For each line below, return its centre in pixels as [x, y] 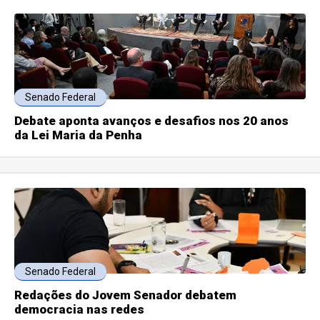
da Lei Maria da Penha [79, 135]
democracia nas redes [80, 310]
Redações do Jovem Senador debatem [126, 295]
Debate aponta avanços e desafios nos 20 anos [152, 121]
